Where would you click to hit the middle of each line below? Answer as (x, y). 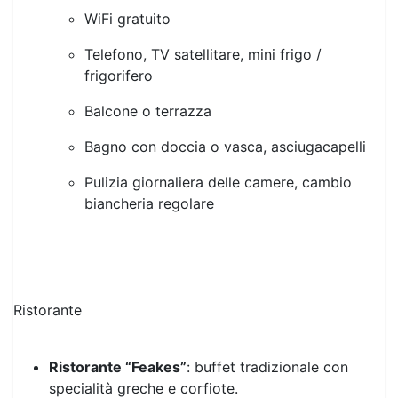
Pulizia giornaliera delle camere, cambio (218, 147)
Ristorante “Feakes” (118, 332)
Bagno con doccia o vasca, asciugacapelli (227, 111)
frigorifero (121, 40)
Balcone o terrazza (150, 76)
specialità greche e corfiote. (146, 353)
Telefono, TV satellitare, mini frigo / (203, 19)
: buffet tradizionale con (267, 332)
